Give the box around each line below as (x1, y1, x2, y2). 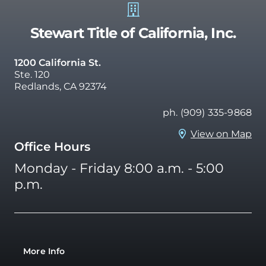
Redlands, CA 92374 (14, 80, 107, 92)
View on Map (191, 128, 252, 140)
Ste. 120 (14, 68, 50, 80)
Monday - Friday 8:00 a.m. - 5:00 (14, 160, 224, 176)
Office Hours (14, 139, 90, 154)
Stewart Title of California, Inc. (30, 24, 236, 42)
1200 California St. (14, 56, 101, 68)
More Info (23, 245, 65, 256)
